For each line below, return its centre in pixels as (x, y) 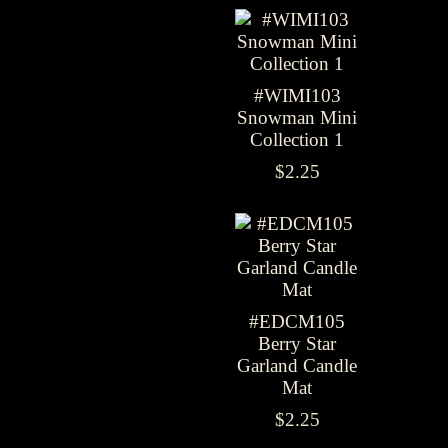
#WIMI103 (297, 95)
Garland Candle (297, 365)
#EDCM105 (297, 321)
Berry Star (297, 343)
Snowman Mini (297, 117)
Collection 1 (297, 139)
